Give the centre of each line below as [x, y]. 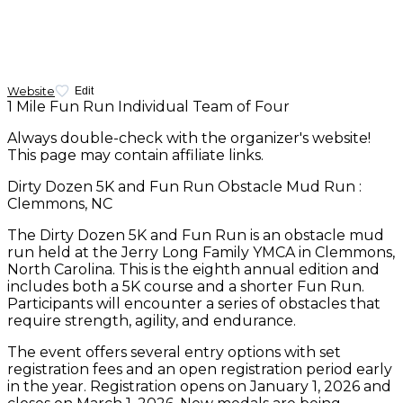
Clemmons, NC [60, 204]
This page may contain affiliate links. [135, 156]
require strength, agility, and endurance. [152, 321]
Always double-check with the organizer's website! [189, 139]
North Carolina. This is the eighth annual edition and [193, 270]
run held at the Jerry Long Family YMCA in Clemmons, [201, 253]
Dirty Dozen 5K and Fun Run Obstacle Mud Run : [184, 187]
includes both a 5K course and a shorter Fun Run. [186, 287]
